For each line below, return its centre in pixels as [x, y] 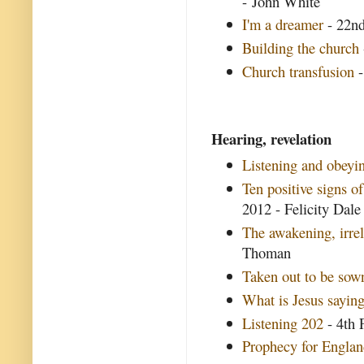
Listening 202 [283, 323]
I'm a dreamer [283, 24]
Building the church [301, 48]
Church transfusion [299, 71]
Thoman [267, 253]
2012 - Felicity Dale [302, 209]
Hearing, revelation [271, 138]
